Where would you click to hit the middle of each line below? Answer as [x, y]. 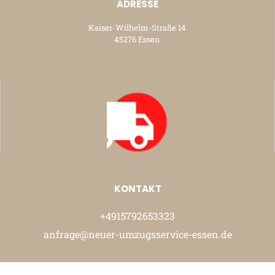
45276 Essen [137, 40]
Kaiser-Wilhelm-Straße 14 [137, 28]
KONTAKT [137, 188]
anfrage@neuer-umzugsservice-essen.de [137, 234]
